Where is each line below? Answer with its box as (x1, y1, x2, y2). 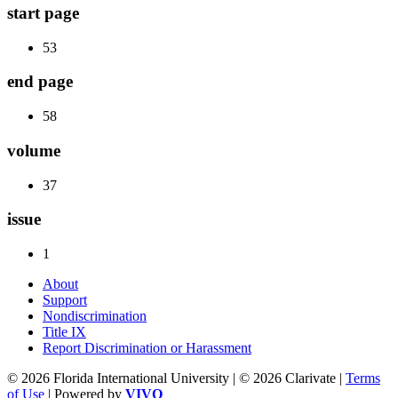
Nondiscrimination (43, 307, 147, 323)
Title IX (43, 323, 86, 339)
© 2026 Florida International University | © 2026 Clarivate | (7, 370, 346, 386)
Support (43, 291, 87, 307)
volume (7, 140, 60, 160)
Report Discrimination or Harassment (43, 339, 251, 355)
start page (7, 3, 79, 22)
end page (7, 72, 73, 92)
